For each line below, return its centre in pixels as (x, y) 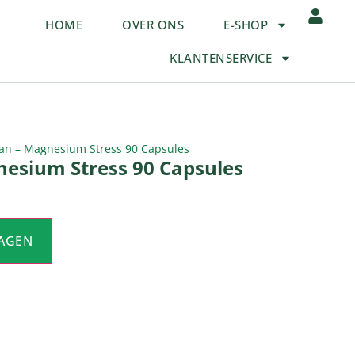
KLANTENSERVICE (221, 58)
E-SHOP (246, 25)
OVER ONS (153, 25)
